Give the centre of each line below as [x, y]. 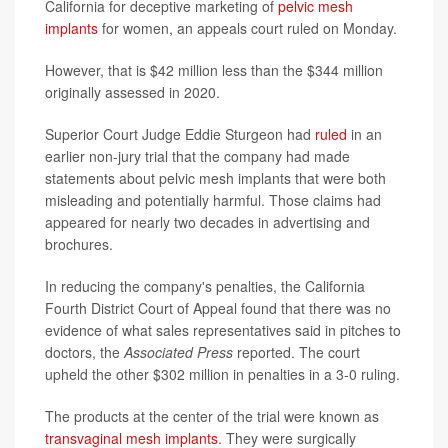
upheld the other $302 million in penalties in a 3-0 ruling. [222, 374]
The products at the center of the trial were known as [212, 416]
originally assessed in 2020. [132, 92]
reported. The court [296, 352]
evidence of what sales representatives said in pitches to [223, 330]
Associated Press [178, 352]
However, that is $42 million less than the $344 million [214, 70]
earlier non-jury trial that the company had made [197, 156]
